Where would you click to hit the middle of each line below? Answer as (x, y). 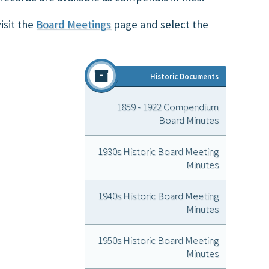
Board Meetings (74, 24)
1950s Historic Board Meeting (158, 240)
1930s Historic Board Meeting (158, 151)
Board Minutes (189, 120)
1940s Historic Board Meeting (158, 195)
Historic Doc (171, 77)
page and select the (160, 24)
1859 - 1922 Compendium (168, 107)
